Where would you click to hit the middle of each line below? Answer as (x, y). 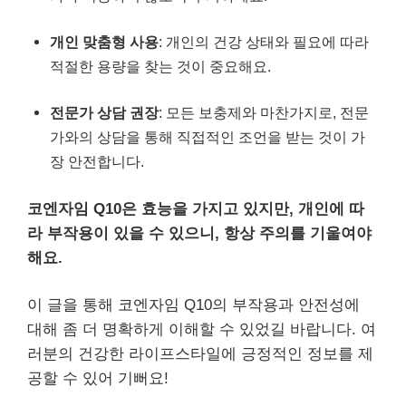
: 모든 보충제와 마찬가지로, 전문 (264, 113)
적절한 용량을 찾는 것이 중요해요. (160, 67)
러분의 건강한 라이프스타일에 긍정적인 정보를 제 (200, 354)
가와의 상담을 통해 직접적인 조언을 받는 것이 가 (208, 137)
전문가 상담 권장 (104, 113)
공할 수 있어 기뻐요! (98, 379)
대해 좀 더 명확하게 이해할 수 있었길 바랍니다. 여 (202, 330)
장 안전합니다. (97, 162)
